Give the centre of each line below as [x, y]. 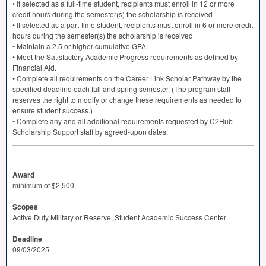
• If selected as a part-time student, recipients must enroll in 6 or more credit [133, 24]
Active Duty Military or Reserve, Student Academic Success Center [119, 217]
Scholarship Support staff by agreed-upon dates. [90, 131]
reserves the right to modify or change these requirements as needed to [127, 99]
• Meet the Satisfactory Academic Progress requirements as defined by [125, 56]
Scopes [25, 206]
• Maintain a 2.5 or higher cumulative [72, 46]
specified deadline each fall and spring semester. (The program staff [121, 88]
